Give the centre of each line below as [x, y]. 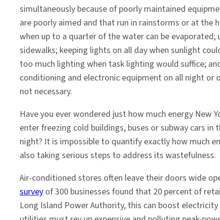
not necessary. [46, 92]
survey [31, 192]
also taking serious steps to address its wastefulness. [118, 155]
